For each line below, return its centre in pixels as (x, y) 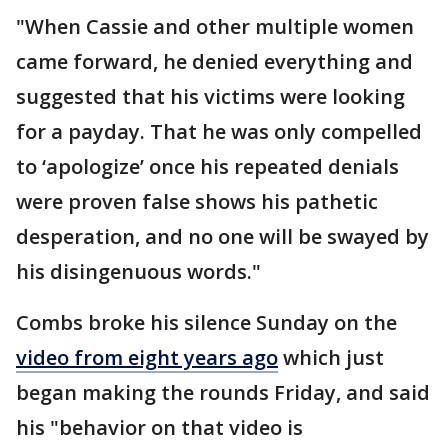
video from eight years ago (147, 358)
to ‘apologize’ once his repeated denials (207, 167)
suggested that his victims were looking (210, 97)
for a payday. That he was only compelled (219, 132)
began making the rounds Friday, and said (223, 393)
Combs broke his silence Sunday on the (206, 323)
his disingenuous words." (138, 272)
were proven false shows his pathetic (197, 202)
